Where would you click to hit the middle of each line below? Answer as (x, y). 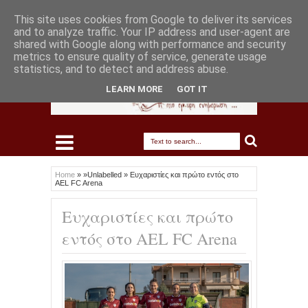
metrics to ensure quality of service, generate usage (140, 57)
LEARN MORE (134, 89)
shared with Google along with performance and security (150, 44)
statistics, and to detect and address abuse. (121, 69)
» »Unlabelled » (103, 175)
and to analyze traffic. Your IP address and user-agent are (152, 32)
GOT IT (192, 89)
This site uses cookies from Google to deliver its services (153, 20)
